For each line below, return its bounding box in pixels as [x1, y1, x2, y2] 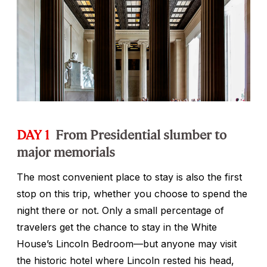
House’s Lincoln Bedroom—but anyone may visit [17, 237, 237, 250]
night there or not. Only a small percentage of [17, 204, 224, 216]
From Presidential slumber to [55, 125, 226, 142]
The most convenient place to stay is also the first [17, 170, 242, 183]
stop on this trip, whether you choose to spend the [17, 187, 247, 200]
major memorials [17, 142, 115, 160]
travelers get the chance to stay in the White [17, 221, 217, 233]
